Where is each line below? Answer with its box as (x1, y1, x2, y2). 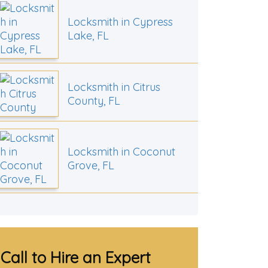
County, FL (67, 93, 120, 108)
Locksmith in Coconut (67, 145, 175, 159)
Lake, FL (67, 29, 109, 43)
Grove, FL (67, 159, 114, 173)
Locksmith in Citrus (67, 80, 160, 94)
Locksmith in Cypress (67, 15, 173, 29)
